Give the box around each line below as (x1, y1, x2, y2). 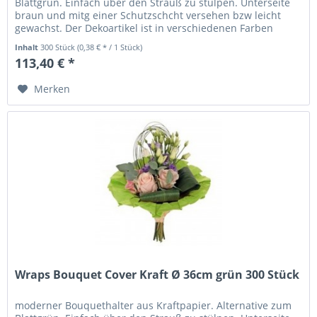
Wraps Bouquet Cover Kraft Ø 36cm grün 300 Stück (15, 267, 300, 283)
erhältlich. (15, 33, 64, 47)
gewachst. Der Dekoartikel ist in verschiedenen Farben (15, 21, 274, 35)
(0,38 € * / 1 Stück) (77, 41, 143, 52)
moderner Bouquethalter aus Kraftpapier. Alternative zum (15, 299, 292, 313)
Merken (34, 81, 71, 96)
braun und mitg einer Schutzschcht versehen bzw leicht (15, 8, 282, 22)
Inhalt (15, 41, 41, 52)
